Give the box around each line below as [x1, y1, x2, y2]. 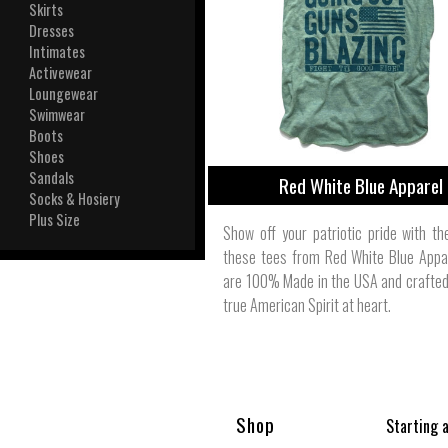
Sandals [29, 167, 75, 188]
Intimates [29, 41, 86, 62]
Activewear [29, 62, 93, 83]
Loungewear [29, 83, 99, 104]
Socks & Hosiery [29, 188, 121, 209]
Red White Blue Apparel [279, 170, 443, 200]
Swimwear [29, 104, 86, 125]
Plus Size [29, 209, 81, 230]
